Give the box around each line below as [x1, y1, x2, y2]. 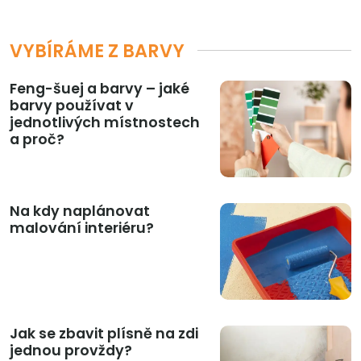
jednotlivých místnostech [10, 112, 200, 132]
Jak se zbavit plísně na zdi [10, 323, 198, 343]
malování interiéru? [10, 218, 154, 238]
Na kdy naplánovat [10, 201, 150, 221]
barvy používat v [10, 95, 134, 115]
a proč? [10, 129, 64, 149]
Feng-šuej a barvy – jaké [10, 78, 189, 98]
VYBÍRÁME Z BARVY [10, 37, 185, 64]
